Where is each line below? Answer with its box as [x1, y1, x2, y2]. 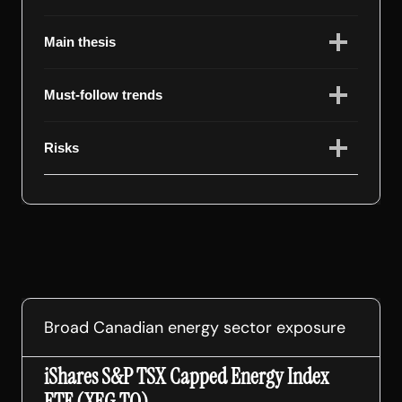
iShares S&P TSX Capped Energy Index [44, 362, 328, 390]
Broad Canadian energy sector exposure [44, 316, 345, 338]
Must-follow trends [44, 86, 162, 102]
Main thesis [44, 33, 116, 49]
